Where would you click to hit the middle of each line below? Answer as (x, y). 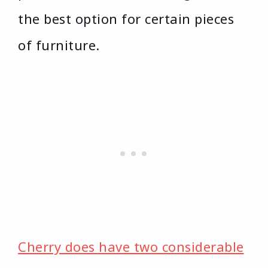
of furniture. (59, 45)
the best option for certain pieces (126, 18)
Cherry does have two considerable (131, 246)
